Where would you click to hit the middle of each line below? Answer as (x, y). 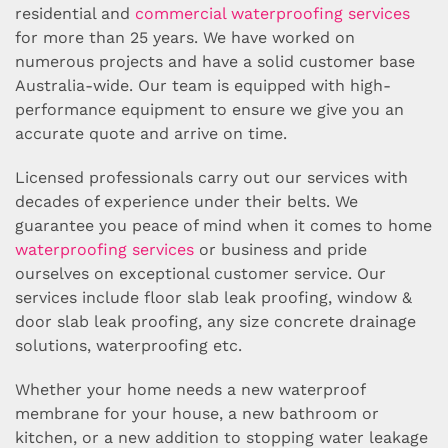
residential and (75, 13)
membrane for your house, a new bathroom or (197, 413)
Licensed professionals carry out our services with (211, 177)
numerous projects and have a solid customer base (215, 61)
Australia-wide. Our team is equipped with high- (203, 85)
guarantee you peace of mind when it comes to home (223, 225)
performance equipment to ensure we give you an (209, 109)
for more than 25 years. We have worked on (185, 37)
